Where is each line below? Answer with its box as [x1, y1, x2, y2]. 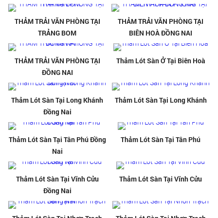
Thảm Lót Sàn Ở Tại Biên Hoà [116, 56, 205, 66]
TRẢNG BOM [38, 28, 77, 38]
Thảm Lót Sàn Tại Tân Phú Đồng [8, 135, 106, 145]
